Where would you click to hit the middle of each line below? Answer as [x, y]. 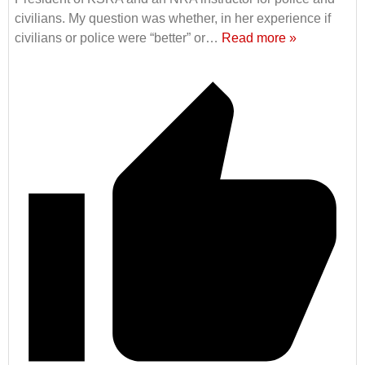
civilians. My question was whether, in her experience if [173, 19]
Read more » [259, 38]
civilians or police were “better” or [110, 38]
